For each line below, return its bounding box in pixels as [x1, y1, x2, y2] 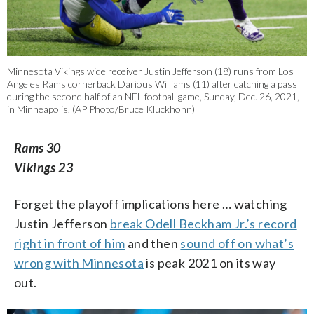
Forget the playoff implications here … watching [14, 196, 287, 212]
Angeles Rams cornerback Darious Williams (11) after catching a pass [7, 78, 297, 90]
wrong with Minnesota [14, 255, 144, 271]
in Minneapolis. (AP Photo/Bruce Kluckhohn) [7, 103, 195, 116]
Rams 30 [14, 140, 61, 156]
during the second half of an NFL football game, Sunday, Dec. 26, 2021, [7, 90, 299, 103]
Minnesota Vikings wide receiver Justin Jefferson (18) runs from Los [7, 65, 294, 78]
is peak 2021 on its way [144, 255, 276, 271]
